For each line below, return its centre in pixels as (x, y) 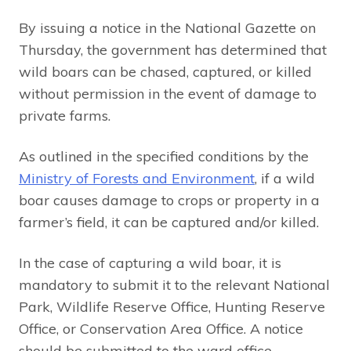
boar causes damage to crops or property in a (169, 200)
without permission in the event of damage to (168, 94)
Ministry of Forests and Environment (137, 178)
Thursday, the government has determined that (173, 50)
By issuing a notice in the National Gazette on (167, 28)
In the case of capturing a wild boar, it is (150, 263)
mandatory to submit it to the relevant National (174, 285)
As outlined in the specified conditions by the (164, 156)
